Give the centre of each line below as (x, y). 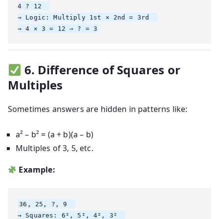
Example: (37, 170)
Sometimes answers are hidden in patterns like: (98, 109)
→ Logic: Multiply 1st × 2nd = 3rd (88, 17)
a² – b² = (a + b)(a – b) (55, 135)
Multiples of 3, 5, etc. (55, 148)
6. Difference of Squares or (102, 70)
